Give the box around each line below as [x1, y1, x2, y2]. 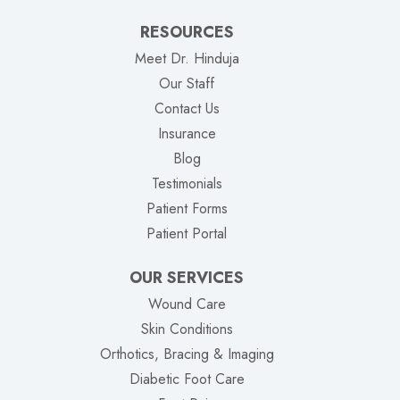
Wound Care [147, 294, 226, 315]
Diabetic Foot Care [129, 369, 245, 390]
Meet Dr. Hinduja [134, 48, 239, 70]
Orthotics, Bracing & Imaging [99, 344, 274, 365]
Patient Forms [146, 198, 228, 220]
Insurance [157, 123, 216, 145]
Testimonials [151, 173, 222, 195]
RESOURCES [139, 21, 234, 45]
